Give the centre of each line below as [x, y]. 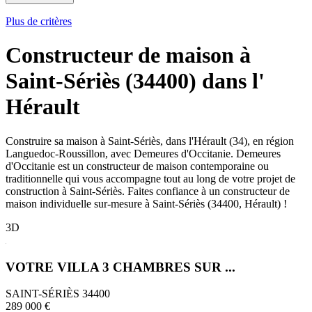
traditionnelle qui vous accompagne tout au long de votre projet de [150, 178]
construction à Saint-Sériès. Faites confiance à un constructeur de [148, 191]
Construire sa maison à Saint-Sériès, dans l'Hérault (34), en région [150, 141]
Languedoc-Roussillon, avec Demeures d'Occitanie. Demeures [143, 153]
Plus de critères [39, 21]
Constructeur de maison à [128, 55]
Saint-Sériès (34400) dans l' [135, 81]
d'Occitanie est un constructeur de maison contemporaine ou [137, 166]
